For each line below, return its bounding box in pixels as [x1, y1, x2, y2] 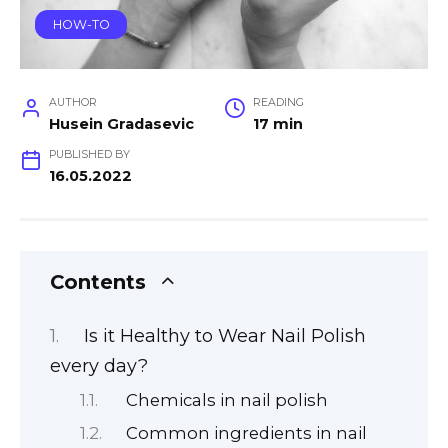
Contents [50, 269, 146, 294]
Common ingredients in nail [126, 422, 368, 443]
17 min [252, 114, 303, 133]
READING [252, 95, 304, 109]
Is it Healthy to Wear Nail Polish [83, 325, 366, 348]
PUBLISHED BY [48, 147, 130, 161]
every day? [50, 355, 148, 378]
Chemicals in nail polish [126, 390, 329, 411]
